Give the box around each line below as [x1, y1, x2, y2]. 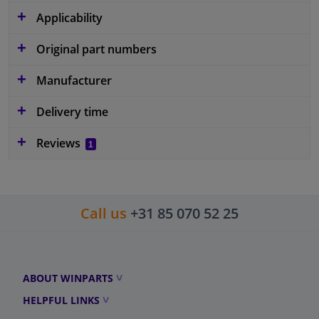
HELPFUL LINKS [23, 293, 100, 307]
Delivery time [33, 104, 108, 120]
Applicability [33, 10, 103, 26]
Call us [80, 204, 127, 223]
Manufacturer [33, 73, 112, 88]
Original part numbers [33, 41, 157, 57]
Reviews [33, 135, 83, 151]
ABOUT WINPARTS [23, 271, 113, 285]
